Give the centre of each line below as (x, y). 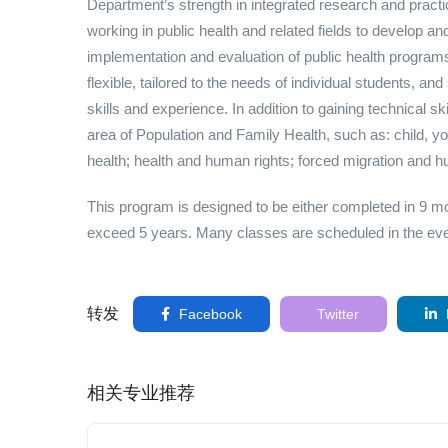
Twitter (336, 314)
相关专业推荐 (141, 393)
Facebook (208, 314)
